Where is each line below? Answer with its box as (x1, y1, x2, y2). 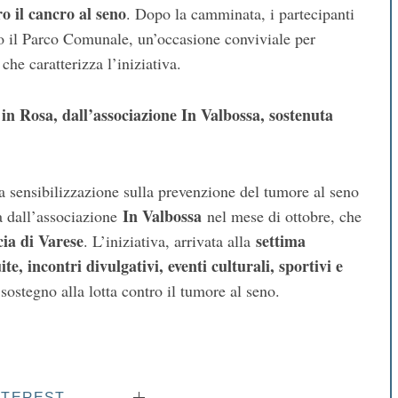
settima (256, 229, 306, 253)
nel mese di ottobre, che (202, 205, 362, 227)
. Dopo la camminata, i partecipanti (126, 3, 354, 25)
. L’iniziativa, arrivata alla (84, 230, 256, 252)
